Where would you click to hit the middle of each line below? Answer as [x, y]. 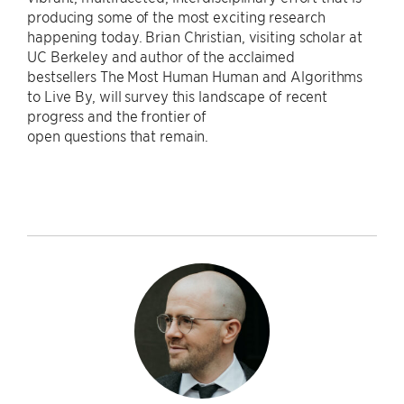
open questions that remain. [118, 135]
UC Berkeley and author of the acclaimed [161, 56]
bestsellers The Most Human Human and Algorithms [195, 76]
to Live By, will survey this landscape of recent [178, 96]
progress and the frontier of [117, 115]
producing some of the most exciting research [176, 16]
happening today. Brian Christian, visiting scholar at [195, 36]
